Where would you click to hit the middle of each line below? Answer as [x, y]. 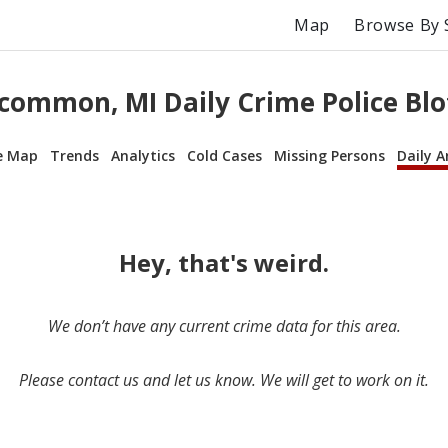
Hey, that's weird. [224, 262]
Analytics [143, 155]
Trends [74, 155]
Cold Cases [224, 155]
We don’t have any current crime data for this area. [224, 325]
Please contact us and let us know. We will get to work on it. [224, 379]
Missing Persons [329, 155]
